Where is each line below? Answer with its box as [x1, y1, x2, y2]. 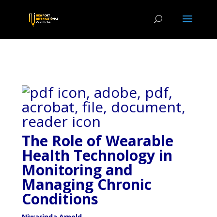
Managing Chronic [21, 174, 152, 194]
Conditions [21, 189, 98, 209]
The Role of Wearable [21, 131, 173, 151]
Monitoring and [21, 160, 133, 180]
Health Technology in [21, 145, 172, 165]
